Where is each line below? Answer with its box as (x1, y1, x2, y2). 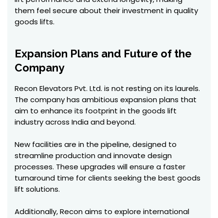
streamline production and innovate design (15, 150, 172, 161)
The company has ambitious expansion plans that (15, 94, 197, 105)
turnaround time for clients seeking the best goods (15, 173, 200, 183)
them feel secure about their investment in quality (15, 5, 198, 16)
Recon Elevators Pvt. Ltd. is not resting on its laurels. (15, 83, 200, 93)
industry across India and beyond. (15, 117, 136, 127)
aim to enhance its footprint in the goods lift (15, 106, 177, 116)
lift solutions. (15, 184, 60, 194)
